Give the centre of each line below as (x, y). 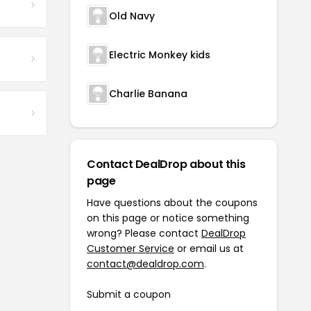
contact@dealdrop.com (145, 264)
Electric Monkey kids (160, 55)
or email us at (209, 249)
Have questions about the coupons (172, 203)
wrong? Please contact (144, 233)
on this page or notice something (168, 218)
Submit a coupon (129, 294)
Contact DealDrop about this (166, 164)
